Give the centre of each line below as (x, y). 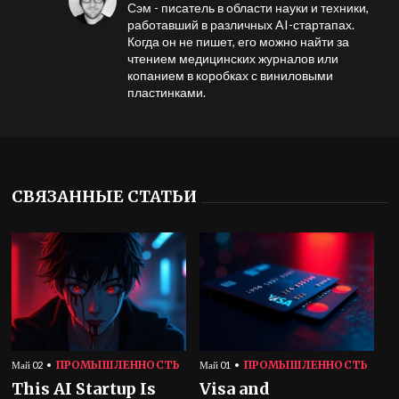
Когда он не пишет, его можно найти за (238, 41)
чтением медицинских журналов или (232, 58)
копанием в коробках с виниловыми (230, 75)
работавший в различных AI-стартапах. (240, 24)
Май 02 (28, 365)
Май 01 (215, 365)
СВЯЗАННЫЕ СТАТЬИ (105, 196)
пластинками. (166, 92)
